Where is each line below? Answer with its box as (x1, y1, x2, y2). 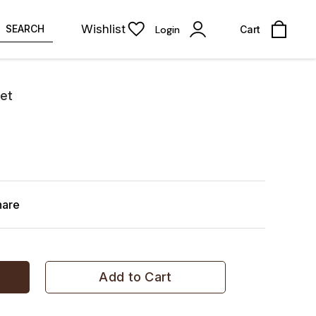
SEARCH (6, 23, 44, 35)
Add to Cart (99, 269, 172, 284)
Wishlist (81, 22, 126, 36)
